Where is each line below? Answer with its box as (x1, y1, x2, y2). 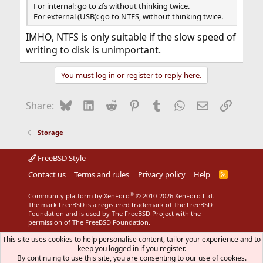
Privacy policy (137, 169, 186, 180)
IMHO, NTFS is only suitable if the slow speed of (25, 31, 236, 43)
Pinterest (139, 98, 180, 111)
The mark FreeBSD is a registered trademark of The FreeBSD (28, 200, 213, 209)
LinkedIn (94, 98, 133, 111)
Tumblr (162, 98, 194, 111)
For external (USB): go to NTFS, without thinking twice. (33, 11, 223, 22)
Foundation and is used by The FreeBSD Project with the (28, 209, 201, 218)
